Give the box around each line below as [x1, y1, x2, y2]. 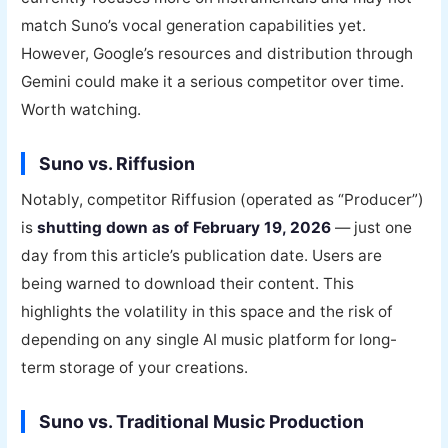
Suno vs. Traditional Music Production [39, 411, 365, 433]
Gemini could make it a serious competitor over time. [21, 72, 405, 92]
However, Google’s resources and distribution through [21, 44, 414, 64]
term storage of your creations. [21, 358, 249, 378]
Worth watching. [21, 100, 142, 120]
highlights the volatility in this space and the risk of [21, 302, 394, 322]
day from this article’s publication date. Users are [21, 246, 383, 266]
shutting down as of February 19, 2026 [37, 218, 332, 238]
